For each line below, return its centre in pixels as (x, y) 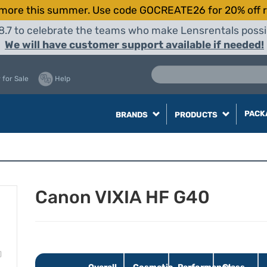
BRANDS (132, 115)
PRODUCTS (197, 115)
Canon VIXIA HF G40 (122, 197)
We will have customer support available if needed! (134, 45)
